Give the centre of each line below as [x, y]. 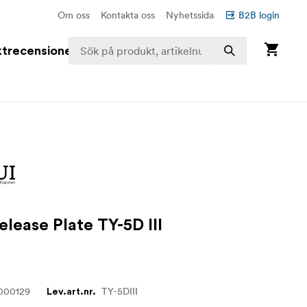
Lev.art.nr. [72, 292]
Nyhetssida [190, 15]
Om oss [74, 15]
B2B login [259, 15]
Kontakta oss [128, 15]
